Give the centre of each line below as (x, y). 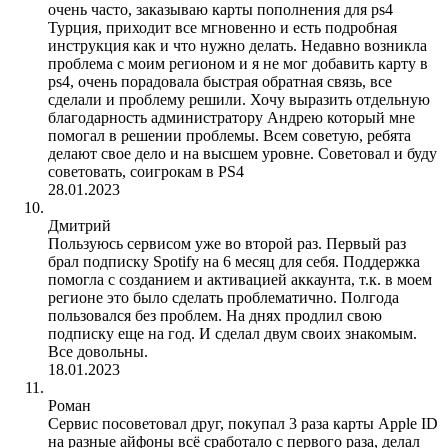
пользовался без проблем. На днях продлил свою (215, 315)
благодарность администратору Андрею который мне (231, 117)
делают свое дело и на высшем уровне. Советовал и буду (242, 153)
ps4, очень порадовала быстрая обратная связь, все (220, 81)
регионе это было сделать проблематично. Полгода (223, 297)
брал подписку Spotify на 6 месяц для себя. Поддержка (234, 261)
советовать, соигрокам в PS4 (146, 171)
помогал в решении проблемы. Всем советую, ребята (229, 135)
